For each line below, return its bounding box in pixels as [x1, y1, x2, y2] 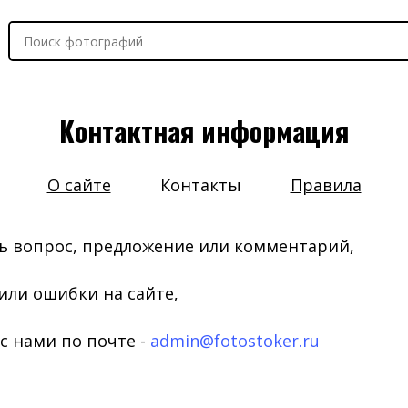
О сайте [46, 174, 111, 196]
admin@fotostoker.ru [150, 330, 320, 352]
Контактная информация [59, 110, 349, 151]
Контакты [159, 174, 241, 196]
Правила [290, 174, 362, 196]
